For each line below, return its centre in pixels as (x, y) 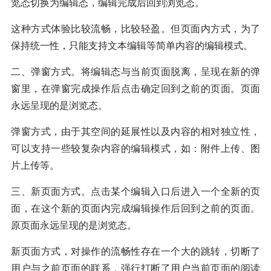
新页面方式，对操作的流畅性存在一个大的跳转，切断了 (135, 251)
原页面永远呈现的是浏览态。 (74, 225)
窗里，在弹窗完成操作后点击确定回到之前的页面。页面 (135, 88)
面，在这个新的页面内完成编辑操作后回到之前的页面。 (135, 208)
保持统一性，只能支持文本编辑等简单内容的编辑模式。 (132, 45)
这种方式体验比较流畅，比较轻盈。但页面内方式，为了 (135, 28)
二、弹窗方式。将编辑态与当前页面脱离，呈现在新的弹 (135, 71)
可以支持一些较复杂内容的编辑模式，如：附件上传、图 (135, 148)
